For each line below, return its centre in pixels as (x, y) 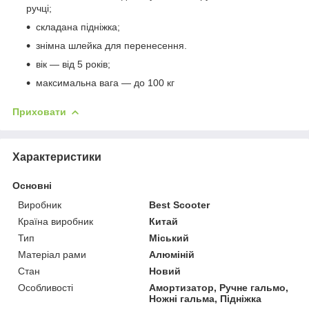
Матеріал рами (52, 254)
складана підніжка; (78, 27)
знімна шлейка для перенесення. (111, 45)
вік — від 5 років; (73, 64)
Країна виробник (56, 221)
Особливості (46, 287)
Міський (169, 238)
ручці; (39, 8)
